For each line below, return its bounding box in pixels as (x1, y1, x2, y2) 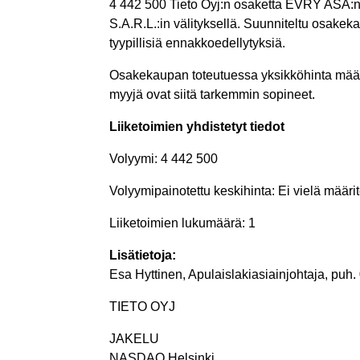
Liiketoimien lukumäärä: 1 (109, 215, 256, 230)
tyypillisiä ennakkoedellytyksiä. (109, 35, 285, 50)
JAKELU (109, 331, 159, 346)
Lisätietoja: (109, 247, 176, 262)
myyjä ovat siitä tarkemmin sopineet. (109, 87, 315, 101)
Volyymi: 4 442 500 (109, 151, 218, 166)
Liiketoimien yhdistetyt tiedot (109, 119, 284, 133)
